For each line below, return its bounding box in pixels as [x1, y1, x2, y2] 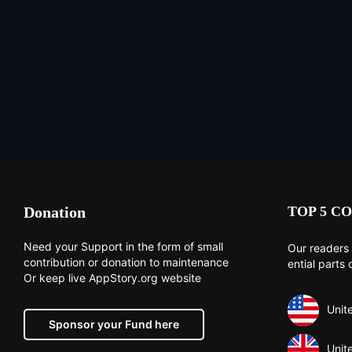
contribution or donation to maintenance [24, 255, 229, 269]
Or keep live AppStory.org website [24, 271, 201, 285]
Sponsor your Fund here [49, 317, 179, 332]
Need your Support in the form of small [24, 240, 223, 254]
